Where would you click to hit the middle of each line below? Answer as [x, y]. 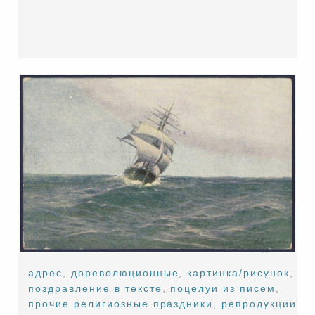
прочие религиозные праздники [121, 303]
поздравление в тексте [95, 288]
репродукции [259, 303]
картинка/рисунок [238, 272]
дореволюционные [125, 272]
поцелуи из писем [223, 288]
